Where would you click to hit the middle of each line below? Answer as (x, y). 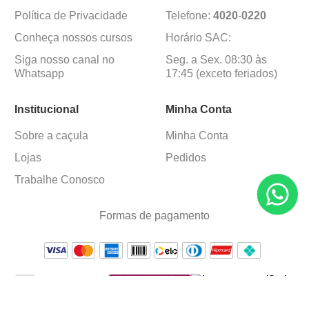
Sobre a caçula (51, 136)
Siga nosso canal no (64, 60)
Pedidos (186, 158)
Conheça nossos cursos (73, 38)
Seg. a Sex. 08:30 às (216, 60)
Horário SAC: (198, 38)
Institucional (46, 110)
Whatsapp (39, 74)
